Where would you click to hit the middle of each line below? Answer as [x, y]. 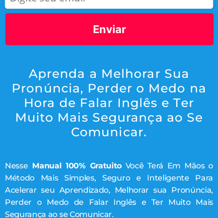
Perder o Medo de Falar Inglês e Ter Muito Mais [109, 202]
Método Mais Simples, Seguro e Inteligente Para [109, 178]
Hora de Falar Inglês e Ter [109, 103]
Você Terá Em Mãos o [167, 166]
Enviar [109, 29]
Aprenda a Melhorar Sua [109, 73]
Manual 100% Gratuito [75, 166]
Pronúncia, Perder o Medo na [109, 88]
